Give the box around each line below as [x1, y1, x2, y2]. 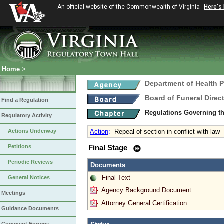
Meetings [1, 190, 25, 196]
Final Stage [88, 144, 129, 152]
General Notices [8, 174, 50, 180]
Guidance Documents [1, 205, 59, 211]
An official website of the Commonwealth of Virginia [57, 3, 201, 10]
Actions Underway [8, 128, 56, 134]
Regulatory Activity [1, 112, 52, 118]
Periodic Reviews [8, 159, 53, 165]
